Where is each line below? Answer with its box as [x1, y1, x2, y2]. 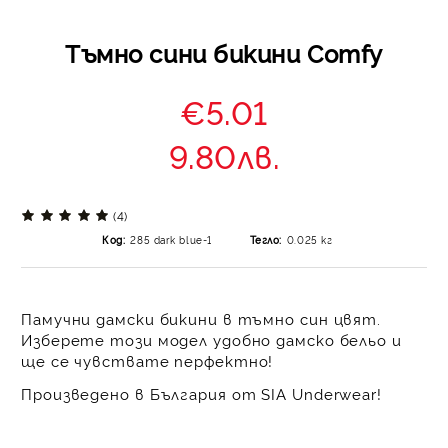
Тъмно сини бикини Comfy [65, 36, 383, 69]
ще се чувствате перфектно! [21, 350, 274, 371]
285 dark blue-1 [130, 233, 212, 246]
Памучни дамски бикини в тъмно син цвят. [21, 308, 382, 329]
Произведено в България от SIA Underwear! [21, 383, 382, 404]
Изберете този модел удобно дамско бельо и [21, 329, 402, 350]
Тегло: [249, 233, 282, 246]
